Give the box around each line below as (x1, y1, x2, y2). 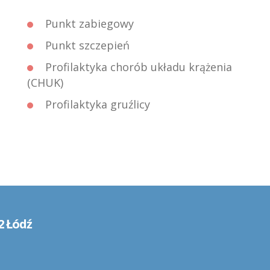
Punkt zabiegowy (45, 16, 134, 31)
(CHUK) (27, 75, 63, 90)
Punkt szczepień (45, 38, 130, 52)
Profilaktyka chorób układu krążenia (45, 60, 232, 74)
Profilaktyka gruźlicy (45, 97, 150, 111)
